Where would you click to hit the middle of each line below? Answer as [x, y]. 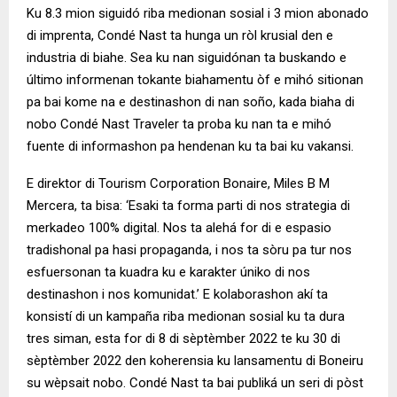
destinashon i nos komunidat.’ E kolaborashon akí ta [177, 295]
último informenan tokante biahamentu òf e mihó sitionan [195, 80]
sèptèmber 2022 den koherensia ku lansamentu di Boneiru [195, 361]
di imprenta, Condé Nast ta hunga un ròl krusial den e [180, 36]
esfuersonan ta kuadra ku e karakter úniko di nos [168, 272]
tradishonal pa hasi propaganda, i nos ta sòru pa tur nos [189, 250]
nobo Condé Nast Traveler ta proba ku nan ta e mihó [179, 125]
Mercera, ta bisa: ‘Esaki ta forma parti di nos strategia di [188, 206]
